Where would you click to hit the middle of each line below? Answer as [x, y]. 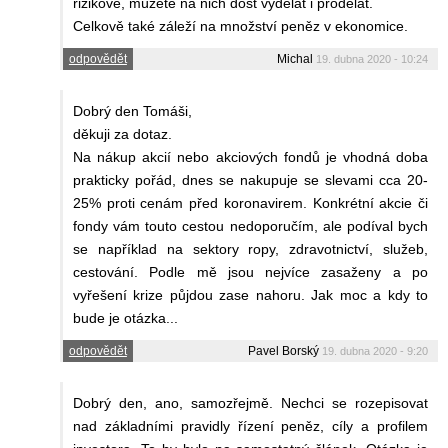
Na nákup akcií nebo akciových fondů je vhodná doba [250, 156]
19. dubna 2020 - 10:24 [372, 58]
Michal [295, 58]
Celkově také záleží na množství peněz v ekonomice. [240, 25]
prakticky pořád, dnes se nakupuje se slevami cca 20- [250, 179]
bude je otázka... [125, 317]
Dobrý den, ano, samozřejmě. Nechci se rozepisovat [250, 402]
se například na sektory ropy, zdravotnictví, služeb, [250, 248]
